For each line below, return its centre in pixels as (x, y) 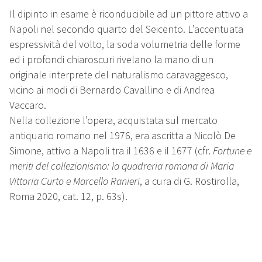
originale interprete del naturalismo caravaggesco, (119, 75)
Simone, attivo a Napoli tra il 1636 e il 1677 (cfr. (111, 151)
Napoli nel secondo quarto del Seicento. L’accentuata (126, 29)
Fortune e (232, 151)
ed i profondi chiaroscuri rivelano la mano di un (111, 60)
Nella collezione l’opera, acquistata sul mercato (113, 120)
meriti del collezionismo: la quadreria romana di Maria (122, 166)
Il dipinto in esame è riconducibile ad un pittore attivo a (129, 14)
